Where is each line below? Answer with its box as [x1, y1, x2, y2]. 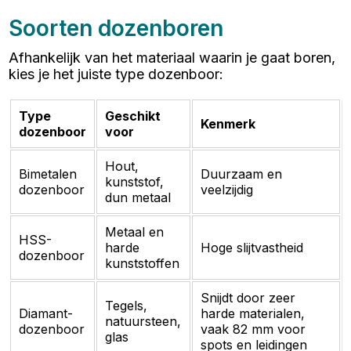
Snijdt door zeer [201, 289, 296, 306]
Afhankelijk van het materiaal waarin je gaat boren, [9, 49, 336, 66]
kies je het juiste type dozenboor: [9, 65, 224, 82]
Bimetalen [19, 165, 78, 182]
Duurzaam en [201, 165, 283, 182]
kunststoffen [105, 255, 180, 271]
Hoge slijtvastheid [201, 239, 304, 255]
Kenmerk [201, 115, 256, 132]
